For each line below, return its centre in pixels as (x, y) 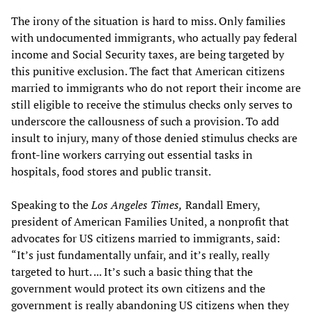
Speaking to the (51, 204)
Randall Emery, (221, 204)
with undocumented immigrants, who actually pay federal (154, 37)
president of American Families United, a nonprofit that (150, 221)
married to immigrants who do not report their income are (156, 87)
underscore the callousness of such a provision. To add (145, 121)
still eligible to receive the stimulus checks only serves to (152, 104)
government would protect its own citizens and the (138, 288)
